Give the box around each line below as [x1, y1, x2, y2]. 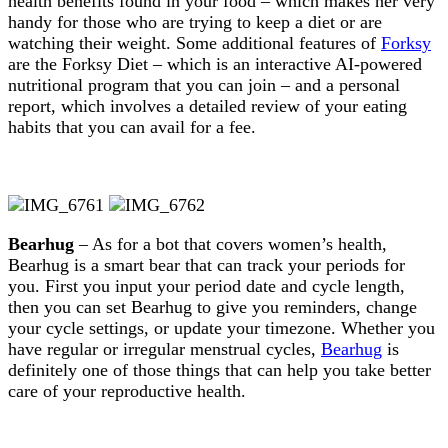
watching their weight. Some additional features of [8, 32, 381, 53]
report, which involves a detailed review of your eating [8, 95, 407, 116]
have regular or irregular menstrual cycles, [8, 338, 321, 359]
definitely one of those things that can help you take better [8, 359, 431, 380]
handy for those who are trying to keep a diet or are [8, 11, 382, 32]
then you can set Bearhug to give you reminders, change [8, 296, 417, 317]
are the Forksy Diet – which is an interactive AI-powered [8, 53, 422, 74]
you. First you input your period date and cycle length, [8, 275, 405, 296]
